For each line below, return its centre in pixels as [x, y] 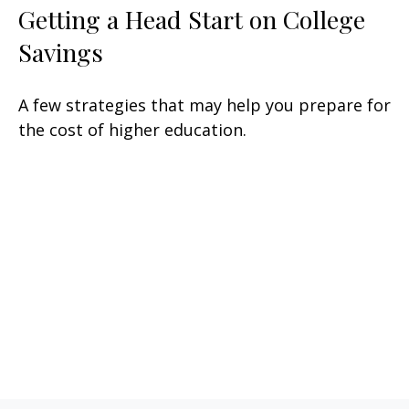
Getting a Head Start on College [192, 20]
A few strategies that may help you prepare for [204, 105]
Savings [61, 52]
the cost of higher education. [132, 130]
